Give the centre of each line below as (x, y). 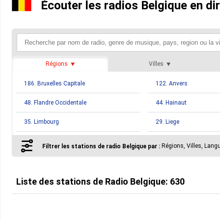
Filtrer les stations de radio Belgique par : (101, 146)
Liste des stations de (61, 181)
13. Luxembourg (46, 141)
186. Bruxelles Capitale (55, 83)
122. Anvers (172, 83)
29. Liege (168, 122)
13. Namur (170, 141)
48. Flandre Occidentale (55, 103)
